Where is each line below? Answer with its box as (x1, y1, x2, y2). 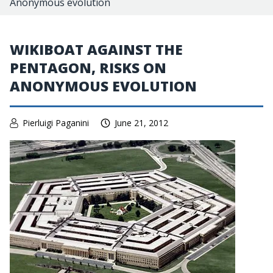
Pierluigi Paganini (23, 117, 89, 129)
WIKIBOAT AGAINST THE (10, 40, 183, 59)
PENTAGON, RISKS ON (10, 58, 166, 77)
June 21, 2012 (115, 117, 168, 129)
